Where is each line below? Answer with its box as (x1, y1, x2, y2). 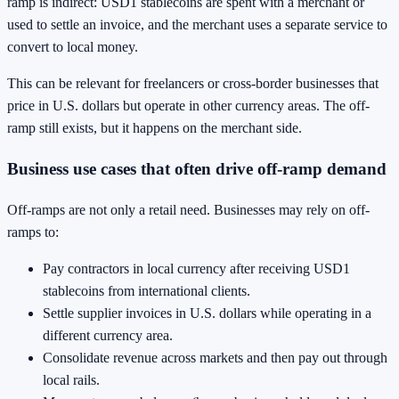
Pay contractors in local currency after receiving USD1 (43, 260, 350, 276)
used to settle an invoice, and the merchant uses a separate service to (7, 17, 387, 33)
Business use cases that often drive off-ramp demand (7, 159, 387, 179)
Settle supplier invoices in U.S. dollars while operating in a (43, 305, 371, 321)
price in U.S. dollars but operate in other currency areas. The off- (7, 98, 370, 114)
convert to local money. (7, 39, 138, 55)
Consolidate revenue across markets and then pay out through (43, 349, 387, 365)
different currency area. (43, 327, 173, 343)
